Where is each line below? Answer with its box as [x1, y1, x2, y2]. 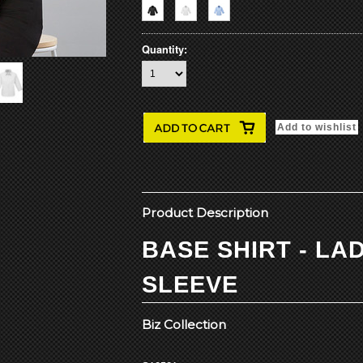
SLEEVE [142, 271, 238, 297]
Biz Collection [142, 317, 226, 332]
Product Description [142, 205, 268, 220]
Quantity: [142, 42, 187, 57]
